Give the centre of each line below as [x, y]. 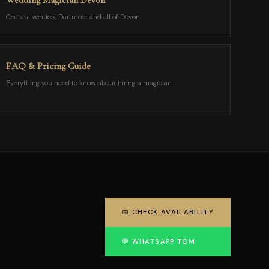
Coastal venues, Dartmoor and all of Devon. [73, 17]
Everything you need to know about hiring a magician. [89, 83]
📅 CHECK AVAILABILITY [168, 212]
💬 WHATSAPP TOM [159, 241]
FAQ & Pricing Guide [48, 66]
